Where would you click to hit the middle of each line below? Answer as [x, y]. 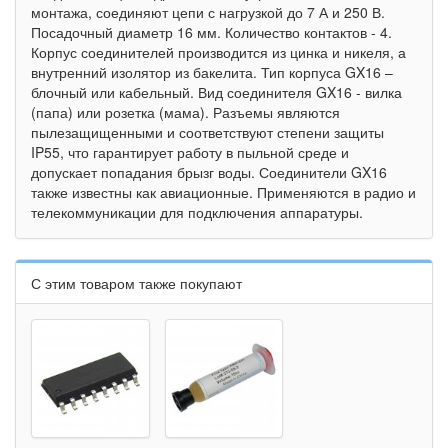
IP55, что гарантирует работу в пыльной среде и [190, 152]
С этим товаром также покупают [136, 283]
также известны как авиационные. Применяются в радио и [223, 192]
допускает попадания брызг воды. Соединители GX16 [209, 172]
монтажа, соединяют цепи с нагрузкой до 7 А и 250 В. [208, 12]
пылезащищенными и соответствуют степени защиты [207, 132]
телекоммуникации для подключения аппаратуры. [197, 212]
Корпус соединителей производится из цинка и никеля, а [218, 52]
